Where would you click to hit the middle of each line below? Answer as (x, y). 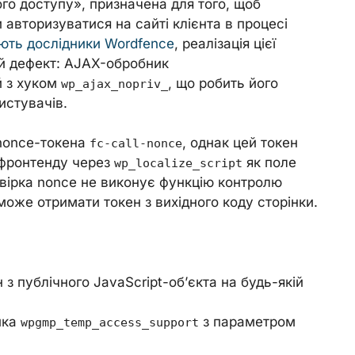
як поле (269, 162)
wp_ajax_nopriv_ (115, 84)
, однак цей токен (240, 143)
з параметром (247, 322)
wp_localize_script (178, 163)
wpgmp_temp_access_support (110, 323)
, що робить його (223, 83)
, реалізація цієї (225, 43)
